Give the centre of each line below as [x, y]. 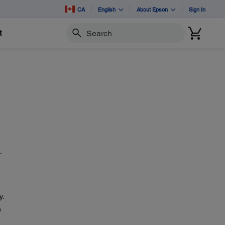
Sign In [197, 9]
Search [77, 37]
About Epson [152, 9]
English [107, 9]
